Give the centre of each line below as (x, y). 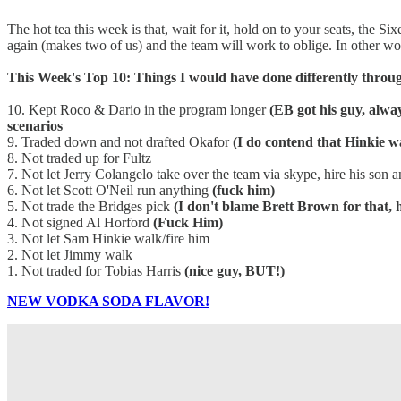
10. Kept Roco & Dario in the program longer (138, 109)
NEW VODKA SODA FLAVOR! (108, 301)
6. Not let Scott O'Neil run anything (110, 190)
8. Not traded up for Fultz (79, 158)
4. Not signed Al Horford (80, 222)
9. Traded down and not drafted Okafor (120, 141)
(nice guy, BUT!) (235, 270)
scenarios (35, 125)
